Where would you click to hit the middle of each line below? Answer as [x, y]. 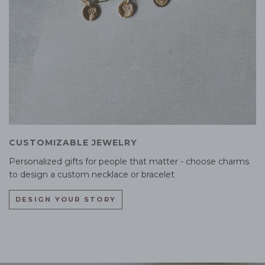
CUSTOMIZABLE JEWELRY [73, 143]
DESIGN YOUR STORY [66, 199]
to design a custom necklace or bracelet [92, 174]
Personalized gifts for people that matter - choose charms [129, 161]
